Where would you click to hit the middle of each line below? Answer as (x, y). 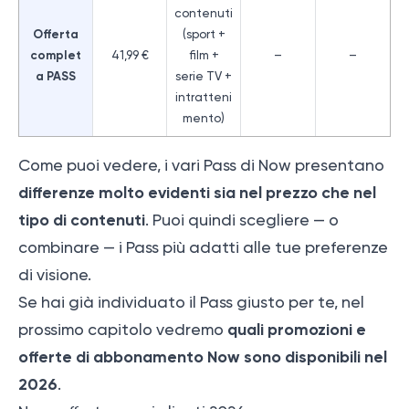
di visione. (55, 274)
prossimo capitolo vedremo (123, 329)
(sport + (204, 34)
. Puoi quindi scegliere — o (242, 220)
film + (204, 55)
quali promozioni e (297, 329)
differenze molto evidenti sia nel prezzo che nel (197, 192)
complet (56, 55)
